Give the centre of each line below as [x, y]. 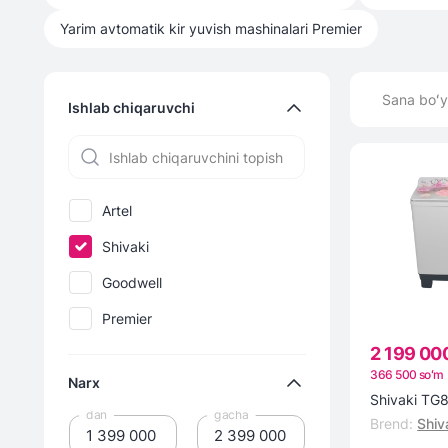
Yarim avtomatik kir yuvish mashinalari [184, 29]
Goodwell [132, 282]
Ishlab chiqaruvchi [131, 108]
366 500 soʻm [407, 375]
